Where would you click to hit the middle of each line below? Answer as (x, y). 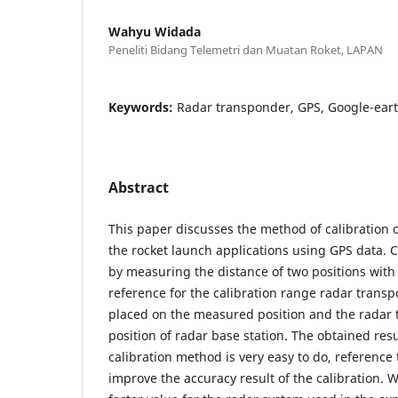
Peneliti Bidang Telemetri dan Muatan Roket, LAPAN (246, 50)
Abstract (139, 188)
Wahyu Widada (155, 32)
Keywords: (143, 107)
